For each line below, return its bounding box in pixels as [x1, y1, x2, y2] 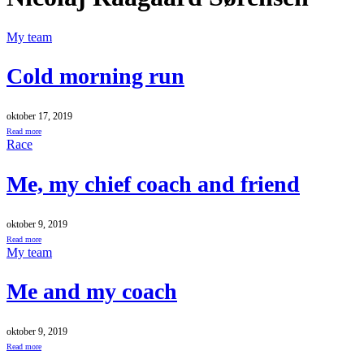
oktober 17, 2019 [6, 110, 72, 123]
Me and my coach [6, 279, 177, 305]
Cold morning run [6, 63, 184, 89]
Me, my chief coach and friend [6, 171, 300, 197]
